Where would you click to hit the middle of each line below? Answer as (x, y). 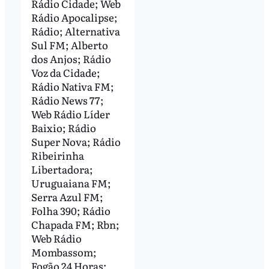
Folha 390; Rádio (71, 210)
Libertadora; (62, 169)
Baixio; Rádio (63, 127)
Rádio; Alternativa (75, 31)
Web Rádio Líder (70, 113)
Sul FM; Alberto (69, 44)
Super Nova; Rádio (76, 141)
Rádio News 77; (67, 100)
